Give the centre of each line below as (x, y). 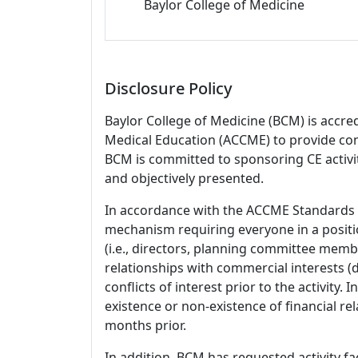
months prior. (145, 325)
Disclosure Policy (169, 88)
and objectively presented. (184, 178)
